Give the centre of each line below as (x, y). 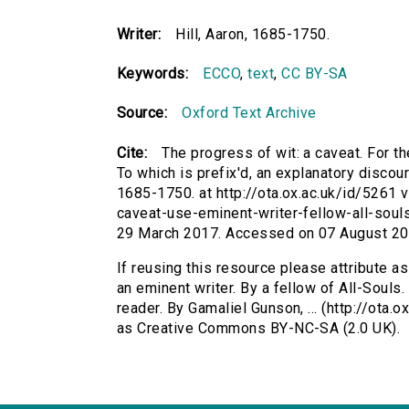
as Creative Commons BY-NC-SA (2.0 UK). (259, 329)
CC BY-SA (315, 74)
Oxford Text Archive (249, 113)
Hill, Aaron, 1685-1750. (253, 35)
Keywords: (153, 74)
